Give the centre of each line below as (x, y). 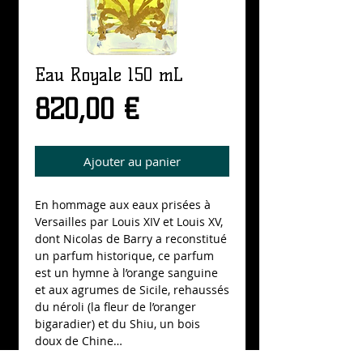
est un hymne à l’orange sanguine (126, 273)
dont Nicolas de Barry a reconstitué (131, 239)
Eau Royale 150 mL (109, 75)
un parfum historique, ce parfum (124, 256)
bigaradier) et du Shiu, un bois (117, 324)
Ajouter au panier (132, 161)
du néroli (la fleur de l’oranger (115, 307)
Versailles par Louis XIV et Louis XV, (129, 222)
